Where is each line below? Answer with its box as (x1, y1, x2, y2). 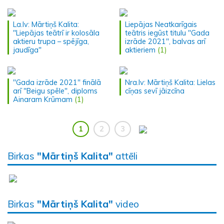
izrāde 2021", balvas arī (125, 36, 205, 46)
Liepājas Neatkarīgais (125, 19, 197, 29)
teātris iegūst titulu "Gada (125, 28, 209, 37)
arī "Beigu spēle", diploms (13, 86, 97, 95)
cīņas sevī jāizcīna (125, 86, 184, 95)
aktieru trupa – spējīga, (13, 36, 89, 46)
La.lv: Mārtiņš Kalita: (13, 19, 79, 29)
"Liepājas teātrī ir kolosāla (13, 28, 99, 37)
